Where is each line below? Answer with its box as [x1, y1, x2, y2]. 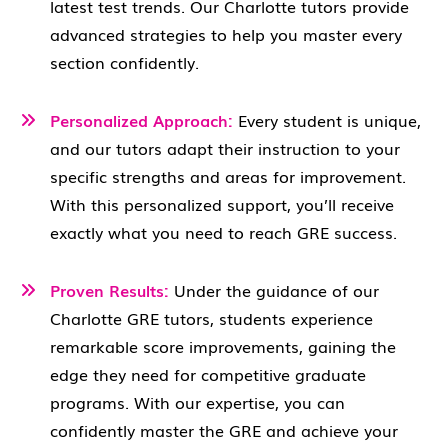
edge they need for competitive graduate [50, 362, 366, 386]
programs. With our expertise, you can [50, 390, 345, 414]
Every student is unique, [238, 108, 421, 132]
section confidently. [50, 50, 199, 74]
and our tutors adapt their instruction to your [50, 136, 400, 160]
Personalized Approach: [50, 108, 238, 132]
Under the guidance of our [169, 278, 379, 302]
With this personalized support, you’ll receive [50, 192, 394, 216]
